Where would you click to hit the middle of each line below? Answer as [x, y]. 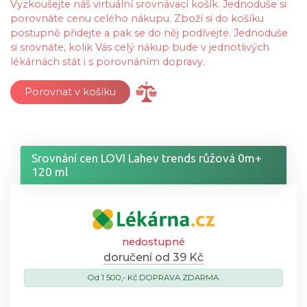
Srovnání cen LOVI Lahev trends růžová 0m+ [147, 158]
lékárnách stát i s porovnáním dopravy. [108, 61]
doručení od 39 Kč [153, 257]
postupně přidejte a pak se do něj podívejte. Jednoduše [149, 33]
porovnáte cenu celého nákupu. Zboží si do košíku [137, 18]
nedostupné [153, 242]
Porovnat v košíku [70, 91]
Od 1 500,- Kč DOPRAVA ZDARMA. [153, 277]
